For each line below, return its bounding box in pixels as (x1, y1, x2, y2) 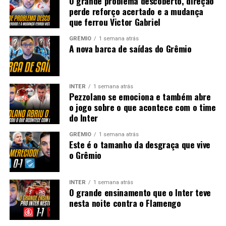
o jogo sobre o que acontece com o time (69, 100, 216, 114)
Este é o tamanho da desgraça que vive (69, 137, 210, 151)
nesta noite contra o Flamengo (69, 196, 181, 209)
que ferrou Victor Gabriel (69, 15, 161, 28)
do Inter (69, 110, 98, 124)
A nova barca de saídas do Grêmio (69, 41, 192, 55)
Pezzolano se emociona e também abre (69, 89, 211, 103)
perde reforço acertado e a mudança (69, 4, 203, 18)
